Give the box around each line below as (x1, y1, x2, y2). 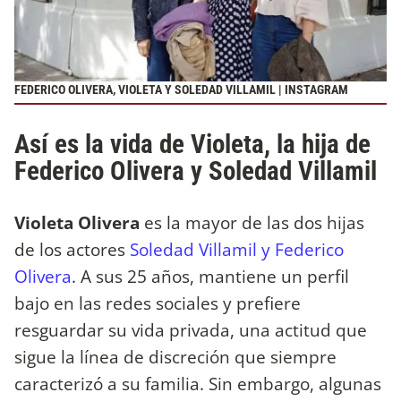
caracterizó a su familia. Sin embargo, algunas (14, 371, 381, 397)
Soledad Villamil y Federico (130, 237, 344, 262)
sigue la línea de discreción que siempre (14, 345, 337, 370)
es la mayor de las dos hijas (140, 210, 364, 235)
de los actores (14, 237, 130, 262)
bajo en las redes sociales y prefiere (14, 291, 301, 316)
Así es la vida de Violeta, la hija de (14, 128, 371, 159)
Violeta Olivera (14, 210, 140, 235)
